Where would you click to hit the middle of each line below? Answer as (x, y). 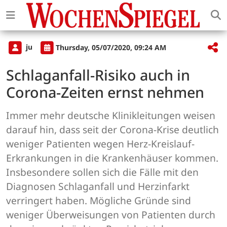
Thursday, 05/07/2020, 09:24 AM (111, 47)
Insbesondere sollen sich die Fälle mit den (102, 172)
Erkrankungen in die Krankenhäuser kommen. (112, 158)
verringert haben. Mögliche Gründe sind (99, 201)
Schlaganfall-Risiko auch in (98, 75)
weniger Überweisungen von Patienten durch (111, 215)
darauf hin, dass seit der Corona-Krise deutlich (112, 130)
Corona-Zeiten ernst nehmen (105, 92)
